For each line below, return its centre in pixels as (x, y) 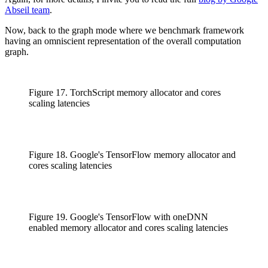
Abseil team (27, 10)
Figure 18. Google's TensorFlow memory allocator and (132, 154)
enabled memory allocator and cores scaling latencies (128, 227)
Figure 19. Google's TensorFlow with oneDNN (118, 217)
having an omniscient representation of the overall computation (123, 41)
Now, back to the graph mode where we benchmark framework (124, 30)
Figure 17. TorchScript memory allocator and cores (125, 92)
